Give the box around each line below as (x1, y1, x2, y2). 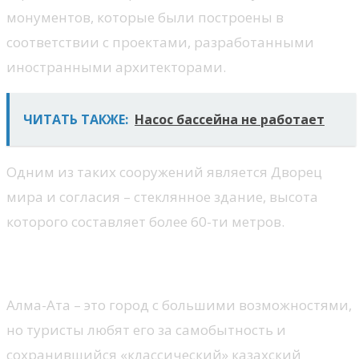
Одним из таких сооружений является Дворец (6, 162, 322, 181)
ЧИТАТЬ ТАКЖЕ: (23, 110, 128, 128)
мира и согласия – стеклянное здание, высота (6, 187, 318, 206)
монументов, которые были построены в (6, 7, 284, 26)
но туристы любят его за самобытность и (6, 320, 286, 339)
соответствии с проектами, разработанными (6, 32, 314, 51)
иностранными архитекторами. (6, 57, 226, 76)
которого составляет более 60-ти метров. (6, 212, 284, 231)
